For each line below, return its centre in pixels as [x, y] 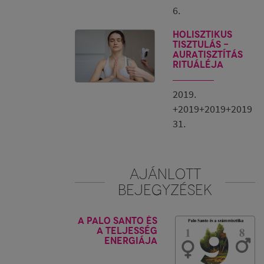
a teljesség [127, 231]
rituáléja [198, 65]
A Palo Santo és [118, 221]
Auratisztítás [208, 55]
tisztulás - [201, 44]
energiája [131, 241]
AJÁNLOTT [165, 174]
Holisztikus [202, 34]
